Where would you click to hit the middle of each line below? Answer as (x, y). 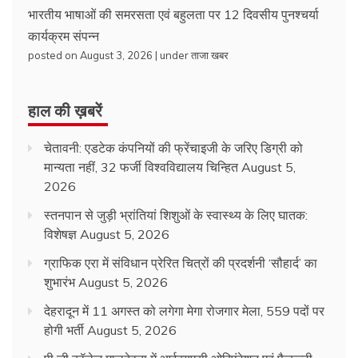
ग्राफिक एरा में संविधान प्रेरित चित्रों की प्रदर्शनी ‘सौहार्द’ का (181, 263)
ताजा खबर (210, 55)
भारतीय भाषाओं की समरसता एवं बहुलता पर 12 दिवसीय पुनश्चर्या (173, 14)
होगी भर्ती (64, 330)
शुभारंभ (60, 282)
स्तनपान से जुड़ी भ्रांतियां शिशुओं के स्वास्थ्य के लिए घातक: (176, 215)
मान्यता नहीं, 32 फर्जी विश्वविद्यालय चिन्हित (141, 167)
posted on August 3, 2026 (90, 55)
